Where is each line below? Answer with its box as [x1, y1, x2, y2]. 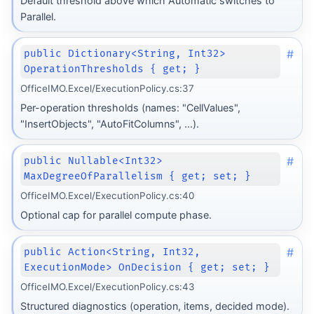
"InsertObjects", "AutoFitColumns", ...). [20, 117, 199, 130]
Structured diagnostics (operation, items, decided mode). [20, 299, 289, 312]
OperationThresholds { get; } [24, 62, 201, 75]
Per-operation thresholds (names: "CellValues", [20, 101, 240, 114]
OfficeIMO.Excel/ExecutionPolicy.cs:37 [20, 83, 194, 95]
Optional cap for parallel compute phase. [20, 208, 212, 221]
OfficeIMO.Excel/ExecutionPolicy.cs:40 [20, 190, 194, 202]
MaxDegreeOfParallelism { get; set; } [24, 170, 252, 182]
